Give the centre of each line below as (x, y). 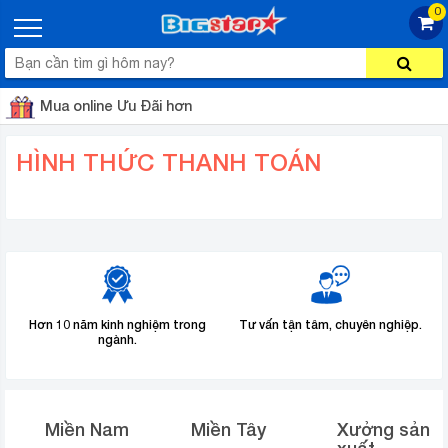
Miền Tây (228, 429)
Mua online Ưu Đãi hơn (116, 105)
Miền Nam (87, 429)
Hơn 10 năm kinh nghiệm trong (117, 324)
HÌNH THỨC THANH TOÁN (168, 162)
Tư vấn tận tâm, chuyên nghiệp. (330, 324)
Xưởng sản (383, 429)
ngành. (117, 339)
